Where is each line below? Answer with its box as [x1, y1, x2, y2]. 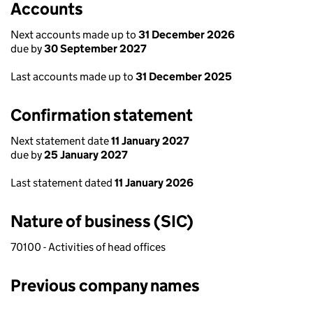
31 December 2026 [138, 28, 235, 41]
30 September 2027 [44, 42, 147, 55]
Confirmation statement [10, 105, 193, 125]
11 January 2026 [115, 176, 194, 189]
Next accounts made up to [10, 28, 138, 41]
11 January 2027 [111, 134, 189, 147]
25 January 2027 [44, 148, 128, 161]
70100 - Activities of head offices [10, 240, 166, 254]
